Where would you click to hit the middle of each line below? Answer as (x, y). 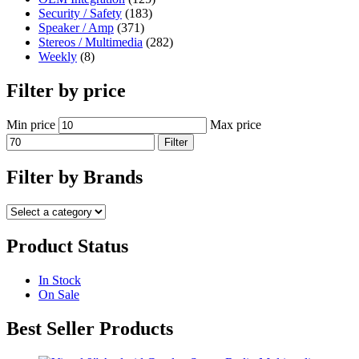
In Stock (60, 280)
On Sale (59, 295)
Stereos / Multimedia (91, 42)
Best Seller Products (90, 328)
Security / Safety (80, 13)
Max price (236, 125)
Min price (31, 125)
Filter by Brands (75, 177)
